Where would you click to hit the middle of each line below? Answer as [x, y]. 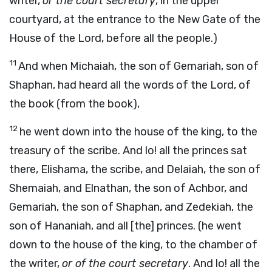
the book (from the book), [74, 104]
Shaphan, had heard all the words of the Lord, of [130, 85]
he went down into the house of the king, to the [138, 132]
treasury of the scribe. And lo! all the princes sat [128, 151]
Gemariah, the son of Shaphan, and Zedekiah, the [131, 207]
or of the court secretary [125, 263]
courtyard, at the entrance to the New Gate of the [135, 19]
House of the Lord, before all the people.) [113, 38]
